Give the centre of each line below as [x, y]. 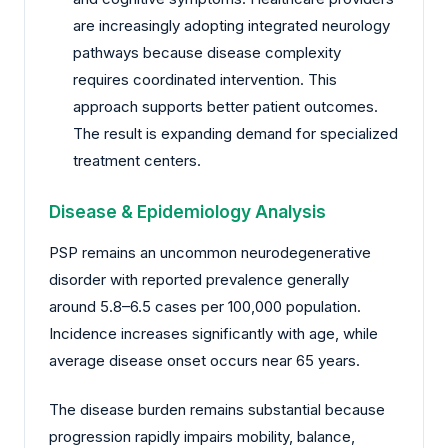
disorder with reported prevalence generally [199, 279]
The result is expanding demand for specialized [235, 133]
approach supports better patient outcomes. [225, 106]
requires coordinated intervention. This [205, 79]
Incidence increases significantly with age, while [213, 333]
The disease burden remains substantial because [217, 410]
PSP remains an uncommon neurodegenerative [210, 252]
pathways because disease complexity [207, 52]
